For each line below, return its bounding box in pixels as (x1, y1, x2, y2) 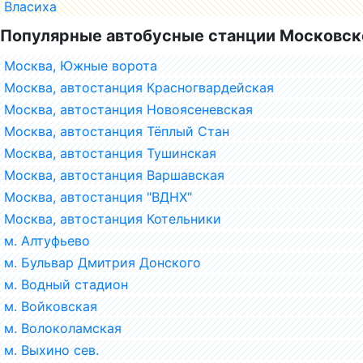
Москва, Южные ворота (4, 57, 157, 74)
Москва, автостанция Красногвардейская (4, 79, 274, 96)
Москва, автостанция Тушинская (4, 144, 216, 161)
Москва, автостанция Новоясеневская (4, 100, 253, 117)
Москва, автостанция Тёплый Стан (4, 122, 229, 139)
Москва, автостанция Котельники (4, 210, 221, 227)
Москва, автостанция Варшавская (4, 166, 224, 183)
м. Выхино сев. (4, 341, 99, 358)
